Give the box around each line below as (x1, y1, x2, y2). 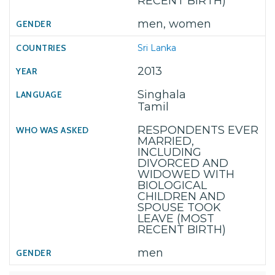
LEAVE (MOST (137, 212, 214, 225)
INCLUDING (137, 145, 201, 159)
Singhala (137, 88, 186, 101)
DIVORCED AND (137, 157, 228, 170)
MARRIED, (137, 134, 194, 148)
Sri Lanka (137, 42, 176, 53)
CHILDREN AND (137, 190, 225, 203)
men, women (137, 17, 211, 31)
